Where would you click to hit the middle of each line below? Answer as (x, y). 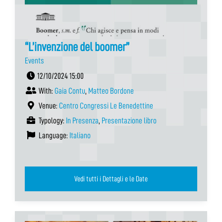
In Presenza (82, 120)
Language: (53, 135)
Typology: (52, 120)
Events (34, 60)
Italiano (80, 135)
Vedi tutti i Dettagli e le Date (142, 179)
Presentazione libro (129, 120)
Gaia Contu (70, 91)
